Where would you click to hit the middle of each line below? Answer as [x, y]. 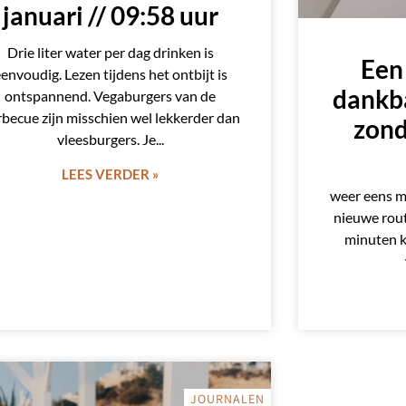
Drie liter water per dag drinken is [110, 53]
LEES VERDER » [111, 174]
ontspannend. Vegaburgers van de [111, 96]
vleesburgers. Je [106, 140]
